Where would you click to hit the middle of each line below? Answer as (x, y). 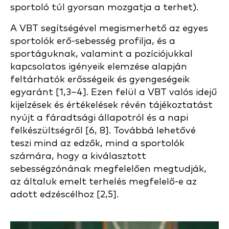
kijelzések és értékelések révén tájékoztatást (111, 105)
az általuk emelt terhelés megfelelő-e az (104, 182)
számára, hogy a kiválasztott (78, 156)
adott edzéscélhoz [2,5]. (64, 194)
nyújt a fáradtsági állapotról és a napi (99, 118)
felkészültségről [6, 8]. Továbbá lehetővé (103, 131)
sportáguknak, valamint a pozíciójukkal (101, 54)
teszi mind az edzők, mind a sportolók (97, 143)
